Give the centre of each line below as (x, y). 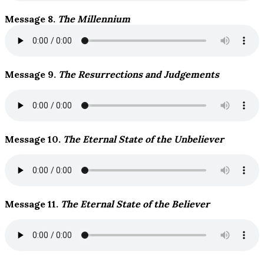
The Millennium (94, 19)
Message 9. (32, 75)
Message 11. (33, 204)
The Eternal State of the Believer (135, 204)
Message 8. (31, 19)
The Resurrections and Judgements (139, 75)
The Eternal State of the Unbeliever (143, 139)
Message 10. (34, 139)
